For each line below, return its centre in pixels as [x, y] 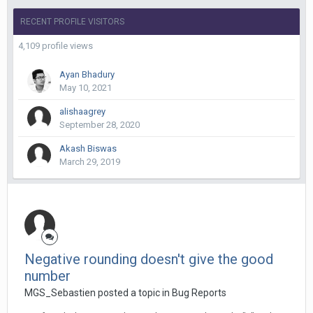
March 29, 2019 [90, 162]
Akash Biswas [88, 148]
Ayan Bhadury [87, 74]
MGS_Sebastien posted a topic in [98, 293]
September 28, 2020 [100, 125]
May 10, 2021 [86, 88]
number [48, 276]
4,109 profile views [56, 46]
